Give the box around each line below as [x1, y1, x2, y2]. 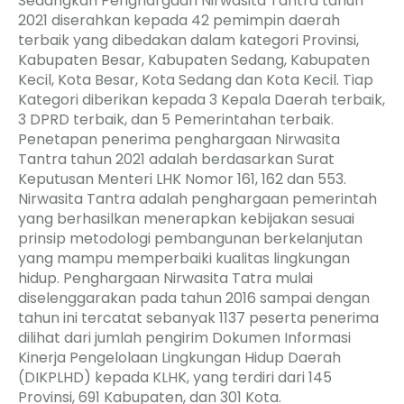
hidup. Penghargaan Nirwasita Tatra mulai [18, 267, 313, 289]
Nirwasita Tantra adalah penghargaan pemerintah [18, 188, 377, 209]
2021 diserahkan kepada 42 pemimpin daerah [18, 9, 340, 31]
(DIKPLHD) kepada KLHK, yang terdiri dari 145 [18, 366, 332, 388]
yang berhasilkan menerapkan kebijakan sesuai [18, 207, 354, 229]
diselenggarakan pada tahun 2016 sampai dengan [18, 287, 370, 308]
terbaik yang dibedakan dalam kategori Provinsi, [18, 29, 359, 50]
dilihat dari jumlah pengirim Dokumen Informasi [18, 326, 351, 348]
